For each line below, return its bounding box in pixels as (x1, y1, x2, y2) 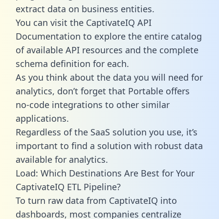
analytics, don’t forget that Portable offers (16, 85, 190, 97)
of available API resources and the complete (16, 44, 198, 56)
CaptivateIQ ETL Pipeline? (16, 180, 121, 193)
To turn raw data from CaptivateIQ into (16, 194, 177, 206)
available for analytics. (16, 153, 108, 165)
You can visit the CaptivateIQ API (16, 16, 152, 28)
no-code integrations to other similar (16, 98, 170, 110)
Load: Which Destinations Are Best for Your (16, 167, 195, 179)
